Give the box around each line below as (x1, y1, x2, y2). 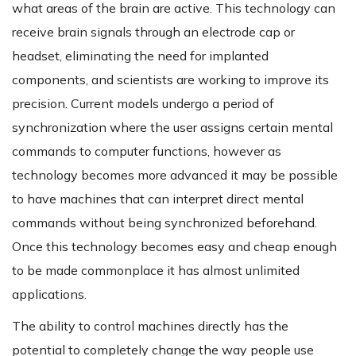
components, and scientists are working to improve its (12, 72, 329, 88)
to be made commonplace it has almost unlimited (12, 262, 300, 279)
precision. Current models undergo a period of (12, 95, 274, 112)
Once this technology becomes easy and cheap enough (12, 238, 337, 255)
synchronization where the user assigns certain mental (12, 119, 333, 136)
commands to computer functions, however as (12, 143, 281, 160)
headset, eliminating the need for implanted (12, 48, 269, 64)
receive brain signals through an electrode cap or (12, 24, 295, 41)
